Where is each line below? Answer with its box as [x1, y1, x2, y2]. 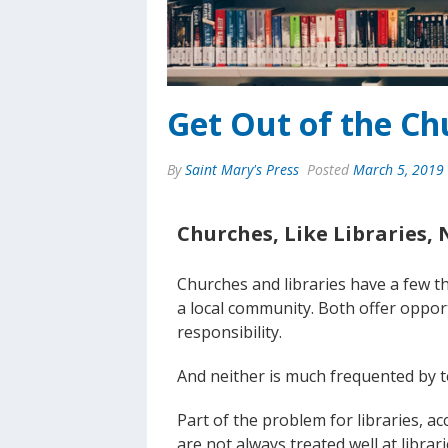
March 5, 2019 [353, 160, 444, 180]
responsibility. [177, 321, 282, 344]
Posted [303, 160, 353, 180]
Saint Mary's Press [185, 160, 299, 180]
